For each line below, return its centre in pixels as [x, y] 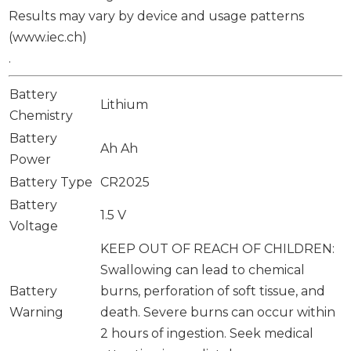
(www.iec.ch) [48, 37]
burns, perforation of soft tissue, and [213, 291]
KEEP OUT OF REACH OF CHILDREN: [218, 248]
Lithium [125, 104]
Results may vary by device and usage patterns [157, 16]
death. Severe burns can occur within [218, 312]
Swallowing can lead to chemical [203, 270]
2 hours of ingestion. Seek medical [207, 333]
